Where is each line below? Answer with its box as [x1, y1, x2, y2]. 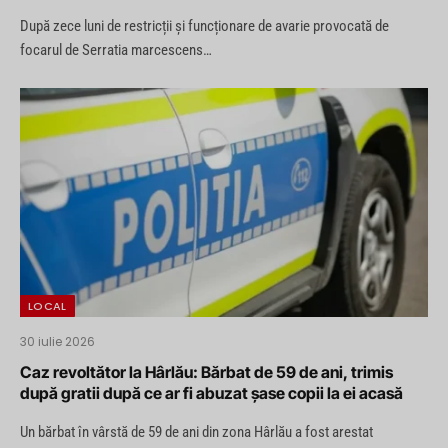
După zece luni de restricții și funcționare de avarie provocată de [20, 16, 389, 35]
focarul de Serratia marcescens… [20, 40, 212, 59]
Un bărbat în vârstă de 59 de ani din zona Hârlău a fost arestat [20, 423, 373, 442]
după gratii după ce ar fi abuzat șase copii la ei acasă [20, 383, 403, 404]
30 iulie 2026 [20, 333, 95, 351]
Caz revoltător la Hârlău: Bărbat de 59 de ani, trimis [20, 362, 393, 383]
